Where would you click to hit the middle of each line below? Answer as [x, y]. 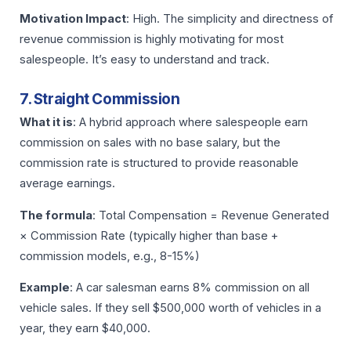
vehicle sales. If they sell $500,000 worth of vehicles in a [170, 308]
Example [45, 288]
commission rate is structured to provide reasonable [159, 163]
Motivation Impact [73, 19]
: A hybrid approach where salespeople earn [190, 123]
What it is [46, 123]
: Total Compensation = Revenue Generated [211, 215]
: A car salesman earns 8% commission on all [190, 288]
